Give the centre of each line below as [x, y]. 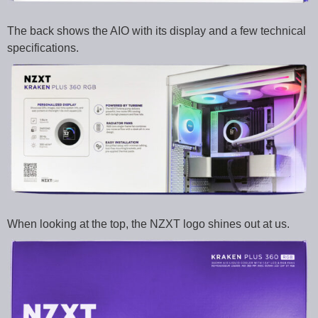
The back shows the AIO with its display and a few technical [157, 31]
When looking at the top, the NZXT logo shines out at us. [148, 224]
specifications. [43, 48]
